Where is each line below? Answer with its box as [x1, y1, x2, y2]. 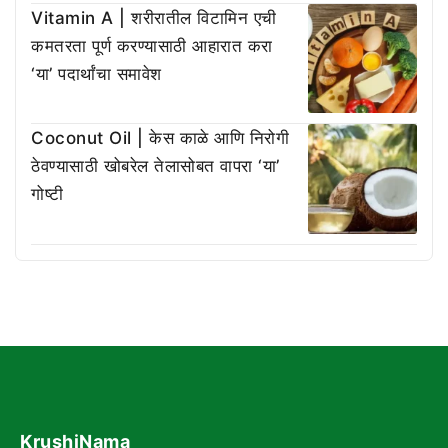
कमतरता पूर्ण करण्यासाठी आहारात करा [31, 35, 273, 56]
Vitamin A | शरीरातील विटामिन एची [31, 7, 277, 28]
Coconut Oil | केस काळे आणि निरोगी [31, 128, 289, 148]
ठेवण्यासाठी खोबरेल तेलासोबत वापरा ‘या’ [31, 156, 280, 176]
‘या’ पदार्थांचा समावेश [31, 63, 162, 84]
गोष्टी [31, 184, 64, 204]
